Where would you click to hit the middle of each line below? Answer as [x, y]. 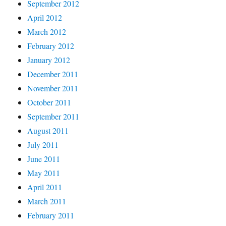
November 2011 [53, 88]
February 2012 [51, 45]
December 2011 [53, 74]
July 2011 [43, 144]
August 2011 [48, 130]
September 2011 [53, 116]
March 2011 [47, 201]
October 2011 [49, 102]
